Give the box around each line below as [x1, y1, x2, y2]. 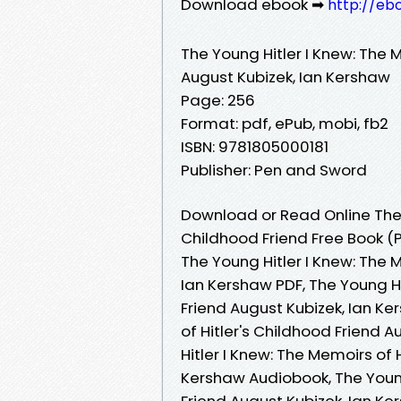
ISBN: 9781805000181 [181, 135, 328, 158]
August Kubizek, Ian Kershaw [181, 65, 390, 88]
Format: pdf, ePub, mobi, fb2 [181, 112, 388, 134]
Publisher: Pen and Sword [181, 158, 367, 181]
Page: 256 [181, 89, 255, 111]
